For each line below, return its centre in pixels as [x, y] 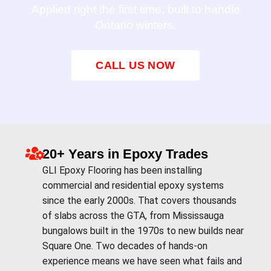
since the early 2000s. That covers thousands [139, 200]
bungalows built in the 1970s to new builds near [143, 230]
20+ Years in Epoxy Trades [125, 154]
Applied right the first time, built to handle [135, 9]
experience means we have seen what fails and [142, 261]
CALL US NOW [135, 66]
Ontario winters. [135, 25]
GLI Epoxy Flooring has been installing [122, 170]
